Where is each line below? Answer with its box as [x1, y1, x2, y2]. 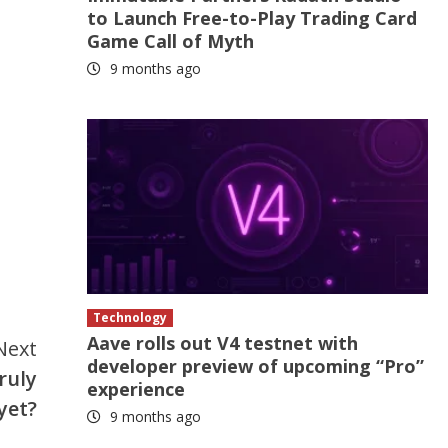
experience [87, 377, 186, 401]
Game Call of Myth [87, 29, 255, 53]
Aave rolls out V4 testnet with [87, 331, 359, 355]
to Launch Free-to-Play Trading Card [87, 6, 418, 30]
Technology [93, 309, 168, 326]
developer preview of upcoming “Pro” [87, 354, 425, 378]
